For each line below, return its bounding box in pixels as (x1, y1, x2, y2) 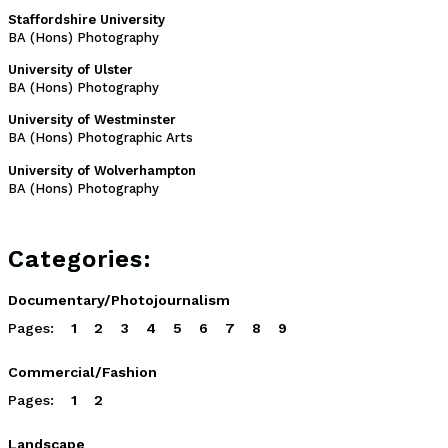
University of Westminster (8, 112, 176, 128)
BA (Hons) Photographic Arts (8, 130, 193, 146)
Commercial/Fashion (8, 363, 157, 380)
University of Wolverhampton (8, 162, 196, 178)
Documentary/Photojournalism (8, 291, 230, 308)
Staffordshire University (8, 11, 165, 27)
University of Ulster (8, 61, 133, 77)
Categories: (8, 244, 152, 273)
